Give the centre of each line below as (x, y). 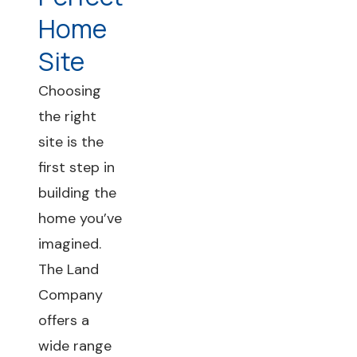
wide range (75, 346)
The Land (69, 269)
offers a (64, 320)
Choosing (70, 91)
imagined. (70, 244)
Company (71, 295)
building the (77, 193)
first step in (76, 167)
